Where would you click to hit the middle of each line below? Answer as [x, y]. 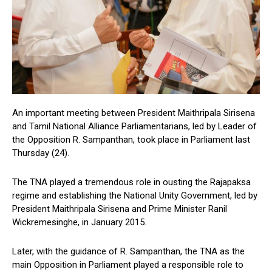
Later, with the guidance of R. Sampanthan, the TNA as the [128, 252]
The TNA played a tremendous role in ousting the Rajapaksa [131, 182]
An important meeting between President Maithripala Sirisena [134, 113]
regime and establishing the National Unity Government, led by [135, 196]
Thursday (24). [41, 153]
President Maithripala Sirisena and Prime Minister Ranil [120, 209]
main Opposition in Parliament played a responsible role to [128, 265]
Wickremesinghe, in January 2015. [79, 223]
